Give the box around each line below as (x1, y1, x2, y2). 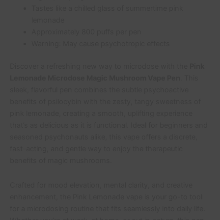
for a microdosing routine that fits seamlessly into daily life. (10, 204, 205, 213)
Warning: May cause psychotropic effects (31, 39, 170, 49)
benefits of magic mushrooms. (10, 156, 112, 165)
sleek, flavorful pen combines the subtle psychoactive (10, 85, 189, 95)
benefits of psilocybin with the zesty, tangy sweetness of (10, 97, 201, 107)
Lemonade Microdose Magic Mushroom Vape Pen (10, 74, 180, 83)
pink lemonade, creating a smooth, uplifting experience (10, 109, 192, 118)
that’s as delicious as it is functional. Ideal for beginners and (10, 121, 208, 130)
